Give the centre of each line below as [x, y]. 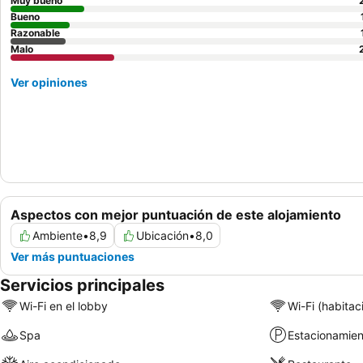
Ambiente [58, 236]
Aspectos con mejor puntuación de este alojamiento [176, 215]
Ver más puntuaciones [73, 257]
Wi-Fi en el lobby [64, 305]
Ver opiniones [49, 82]
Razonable [35, 33]
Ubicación [162, 236]
